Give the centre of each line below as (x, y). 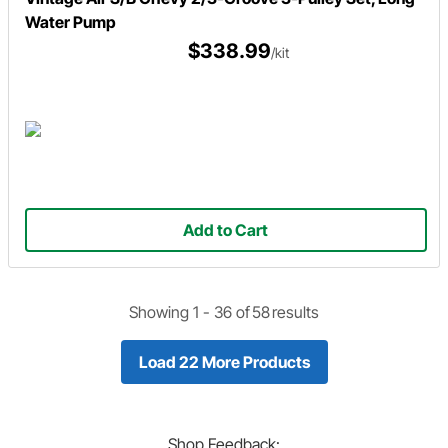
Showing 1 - (171, 311)
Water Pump (70, 21)
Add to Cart (226, 230)
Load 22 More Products (224, 361)
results (295, 311)
